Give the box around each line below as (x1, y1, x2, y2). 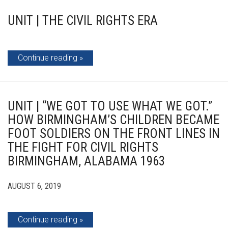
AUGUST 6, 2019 (8, 181, 61, 191)
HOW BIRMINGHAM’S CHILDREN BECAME (8, 112, 219, 127)
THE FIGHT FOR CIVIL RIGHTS (8, 140, 158, 155)
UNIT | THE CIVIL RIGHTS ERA (8, 13, 158, 28)
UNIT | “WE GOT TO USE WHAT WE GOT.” (8, 99, 212, 113)
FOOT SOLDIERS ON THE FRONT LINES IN (8, 126, 220, 141)
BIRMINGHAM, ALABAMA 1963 (8, 154, 165, 168)
